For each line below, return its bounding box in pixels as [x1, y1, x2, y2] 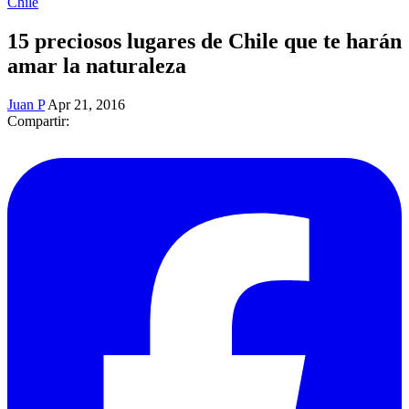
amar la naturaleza [7, 53, 186, 78]
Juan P [7, 96, 45, 112]
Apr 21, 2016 [47, 96, 125, 112]
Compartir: [7, 112, 69, 129]
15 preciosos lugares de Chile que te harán [7, 28, 402, 53]
